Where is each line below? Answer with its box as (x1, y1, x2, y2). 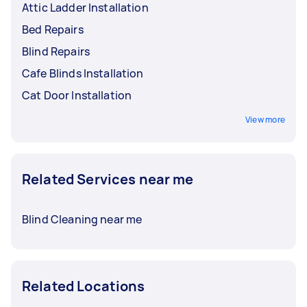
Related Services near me (22, 169, 194, 188)
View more (245, 113, 285, 125)
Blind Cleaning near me (22, 211, 143, 227)
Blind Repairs (22, 43, 90, 59)
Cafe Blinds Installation (22, 65, 144, 81)
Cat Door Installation (22, 87, 132, 103)
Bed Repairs (22, 21, 84, 37)
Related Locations (22, 276, 145, 295)
